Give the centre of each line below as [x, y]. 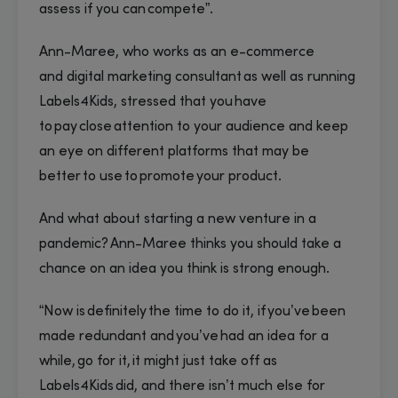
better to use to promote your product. [163, 176]
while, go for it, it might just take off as [158, 361]
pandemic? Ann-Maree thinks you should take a [190, 244]
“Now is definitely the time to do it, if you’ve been [192, 311]
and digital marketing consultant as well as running [197, 77]
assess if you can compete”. [129, 9]
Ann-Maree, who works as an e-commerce [177, 52]
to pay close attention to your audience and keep [194, 127]
